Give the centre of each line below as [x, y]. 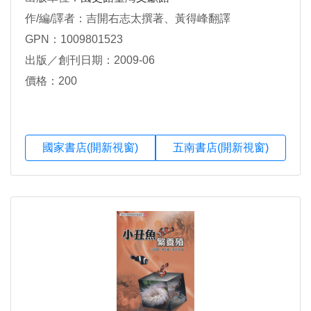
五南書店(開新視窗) [221, 148]
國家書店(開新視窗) [90, 148]
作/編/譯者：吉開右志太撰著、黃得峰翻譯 [128, 19]
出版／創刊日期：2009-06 [90, 60]
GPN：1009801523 [74, 40]
